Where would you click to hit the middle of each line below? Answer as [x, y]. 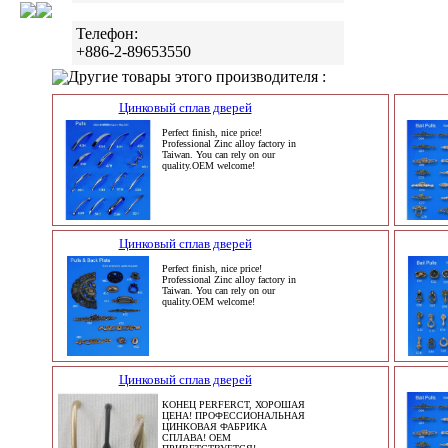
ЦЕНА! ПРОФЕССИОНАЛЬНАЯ [233, 415]
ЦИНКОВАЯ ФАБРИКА [214, 426]
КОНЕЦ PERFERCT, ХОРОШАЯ [233, 404]
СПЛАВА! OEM [196, 437]
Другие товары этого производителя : [197, 76]
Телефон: [107, 34]
